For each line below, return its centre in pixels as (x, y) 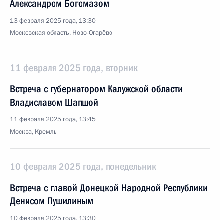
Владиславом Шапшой (54, 102)
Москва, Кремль (33, 132)
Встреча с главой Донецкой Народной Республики (109, 188)
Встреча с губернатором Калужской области (96, 89)
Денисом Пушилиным (52, 201)
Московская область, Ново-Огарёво (61, 33)
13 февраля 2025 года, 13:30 (53, 21)
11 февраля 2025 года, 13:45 (53, 119)
